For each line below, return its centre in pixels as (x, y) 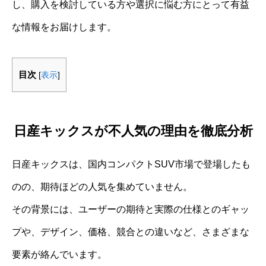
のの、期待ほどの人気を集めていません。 (102, 186)
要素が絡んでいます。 (59, 254)
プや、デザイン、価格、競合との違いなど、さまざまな (131, 232)
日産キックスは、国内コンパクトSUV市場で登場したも (131, 164)
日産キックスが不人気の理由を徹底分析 (133, 131)
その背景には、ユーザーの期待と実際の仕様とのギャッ (131, 209)
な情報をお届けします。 (64, 27)
